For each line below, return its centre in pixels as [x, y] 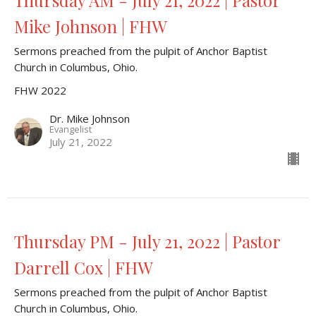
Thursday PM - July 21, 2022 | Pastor [147, 242]
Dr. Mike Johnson [90, 119]
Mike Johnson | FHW [91, 26]
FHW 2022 [40, 91]
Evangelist [71, 129]
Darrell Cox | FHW [84, 268]
